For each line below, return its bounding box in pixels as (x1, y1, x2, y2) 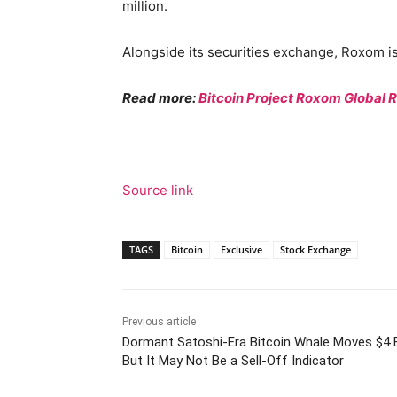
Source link (122, 181, 193, 198)
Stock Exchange (280, 242, 351, 256)
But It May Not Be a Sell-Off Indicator (122, 352, 344, 369)
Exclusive (221, 242, 262, 256)
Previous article (122, 315, 196, 328)
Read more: (122, 89, 198, 106)
